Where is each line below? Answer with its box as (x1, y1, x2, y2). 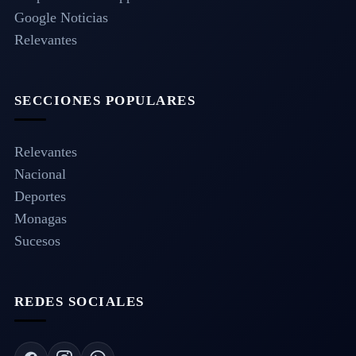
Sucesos (14, 233, 60, 250)
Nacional (14, 166, 66, 183)
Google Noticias (14, 10, 108, 26)
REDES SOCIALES (14, 294, 145, 310)
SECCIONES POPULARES (14, 93, 196, 109)
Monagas (14, 211, 67, 227)
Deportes (14, 188, 66, 205)
